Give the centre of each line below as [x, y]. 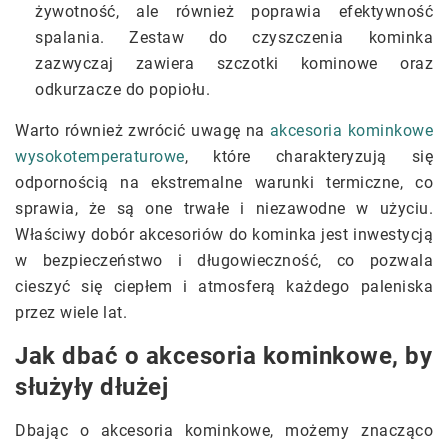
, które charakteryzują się [308, 157]
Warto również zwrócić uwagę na [142, 131]
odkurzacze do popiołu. [122, 90]
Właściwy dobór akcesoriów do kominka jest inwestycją [224, 235]
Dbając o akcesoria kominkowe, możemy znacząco [224, 431]
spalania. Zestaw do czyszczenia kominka [234, 38]
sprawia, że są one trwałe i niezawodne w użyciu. [224, 209]
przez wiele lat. [71, 313]
